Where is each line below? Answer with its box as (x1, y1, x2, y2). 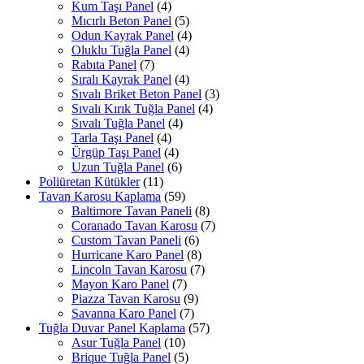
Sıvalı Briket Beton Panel (71, 87, 201, 102)
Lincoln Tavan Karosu (71, 262, 187, 277)
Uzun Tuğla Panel (71, 160, 164, 175)
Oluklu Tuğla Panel (71, 43, 171, 58)
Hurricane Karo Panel (71, 248, 184, 262)
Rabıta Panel (71, 58, 136, 72)
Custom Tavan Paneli (71, 233, 181, 248)
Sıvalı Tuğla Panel (71, 116, 165, 131)
